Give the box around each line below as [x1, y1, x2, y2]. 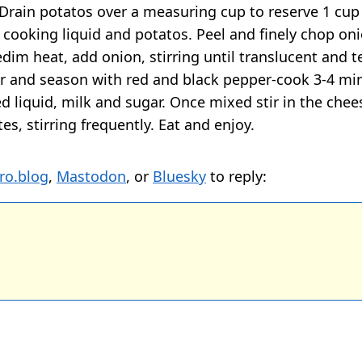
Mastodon [57, 166, 126, 186]
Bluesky [153, 166, 206, 186]
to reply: [206, 166, 267, 186]
